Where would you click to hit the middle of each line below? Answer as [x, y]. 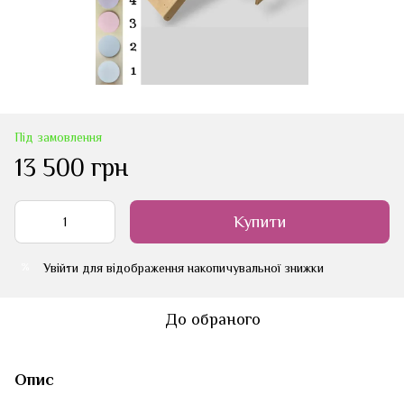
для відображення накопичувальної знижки [201, 267]
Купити [260, 221]
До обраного [213, 319]
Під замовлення [58, 137]
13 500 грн [71, 167]
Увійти [61, 267]
